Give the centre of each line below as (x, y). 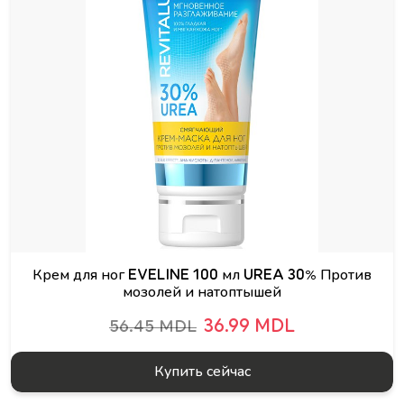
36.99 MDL (249, 326)
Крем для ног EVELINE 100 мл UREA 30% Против (202, 275)
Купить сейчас (202, 372)
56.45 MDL (153, 326)
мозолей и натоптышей (202, 292)
